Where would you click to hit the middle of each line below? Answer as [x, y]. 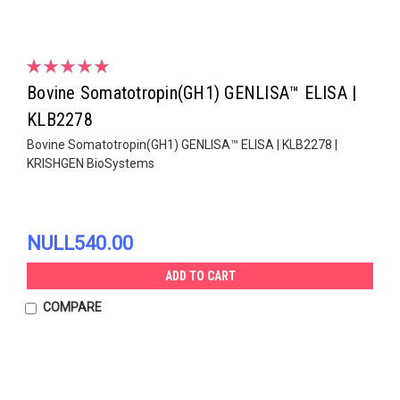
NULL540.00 [80, 243]
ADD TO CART [200, 275]
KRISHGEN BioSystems [91, 163]
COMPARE [72, 307]
